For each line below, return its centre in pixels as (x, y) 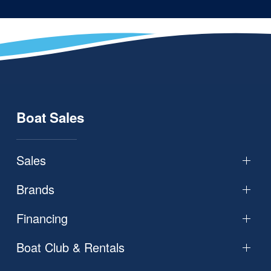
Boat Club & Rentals (70, 247)
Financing (42, 218)
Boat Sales (50, 118)
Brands (35, 189)
